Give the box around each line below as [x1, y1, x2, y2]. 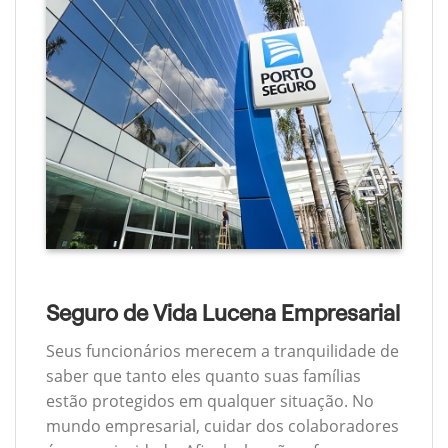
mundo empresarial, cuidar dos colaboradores [46, 415, 399, 438]
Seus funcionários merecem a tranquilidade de [46, 340, 399, 363]
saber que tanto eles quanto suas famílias [46, 365, 361, 388]
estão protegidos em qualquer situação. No [46, 390, 374, 413]
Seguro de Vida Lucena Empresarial [46, 300, 400, 326]
